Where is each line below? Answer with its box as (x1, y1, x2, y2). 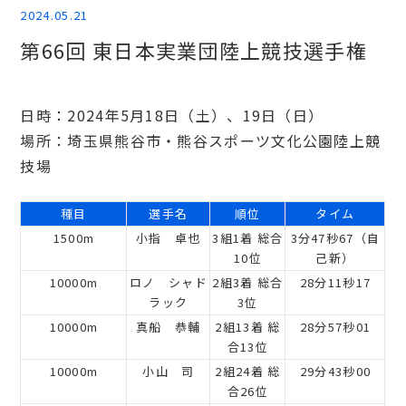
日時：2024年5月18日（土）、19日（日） (20, 104, 324, 126)
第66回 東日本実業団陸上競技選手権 (20, 35, 367, 64)
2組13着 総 (215, 318, 281, 335)
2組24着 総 (215, 362, 281, 380)
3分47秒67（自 (290, 229, 381, 246)
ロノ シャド (130, 274, 208, 291)
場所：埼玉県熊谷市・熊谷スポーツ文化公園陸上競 (20, 130, 382, 151)
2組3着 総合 (212, 274, 284, 291)
